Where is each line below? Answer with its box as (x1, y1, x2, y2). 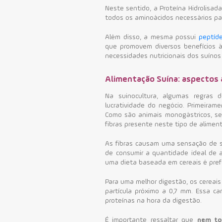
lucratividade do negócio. (105, 102, 187, 109)
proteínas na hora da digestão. (105, 197, 202, 204)
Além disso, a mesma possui (105, 33, 199, 41)
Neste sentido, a (105, 4, 158, 12)
